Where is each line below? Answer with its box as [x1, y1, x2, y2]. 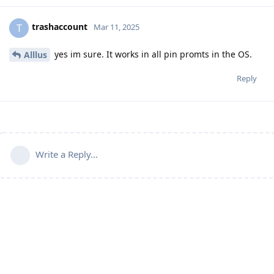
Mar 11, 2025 [94, 21, 139, 33]
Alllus [24, 49, 47, 61]
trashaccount [32, 21, 87, 33]
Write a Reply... [35, 148, 98, 161]
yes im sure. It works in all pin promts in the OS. [52, 48, 252, 60]
